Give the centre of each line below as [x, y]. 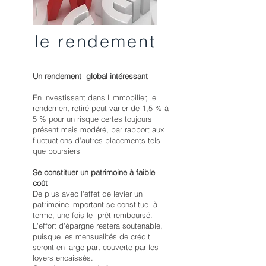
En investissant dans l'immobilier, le [94, 97]
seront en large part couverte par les [96, 247]
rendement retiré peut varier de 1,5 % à [101, 108]
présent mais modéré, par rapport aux [99, 129]
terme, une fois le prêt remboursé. [93, 215]
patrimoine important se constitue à [95, 204]
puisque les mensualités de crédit [91, 236]
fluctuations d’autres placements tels [96, 140]
